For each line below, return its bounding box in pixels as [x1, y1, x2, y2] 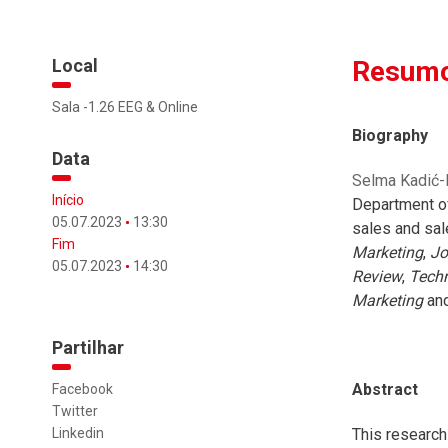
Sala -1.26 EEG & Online [52, 99, 198, 115]
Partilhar [52, 337, 124, 358]
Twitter [52, 403, 98, 419]
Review [352, 266, 402, 286]
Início [52, 192, 84, 208]
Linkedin [52, 425, 104, 441]
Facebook [52, 381, 113, 397]
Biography [352, 126, 428, 145]
